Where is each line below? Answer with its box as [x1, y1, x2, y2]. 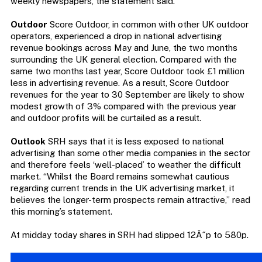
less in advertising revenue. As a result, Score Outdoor [10, 78, 229, 88]
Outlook [10, 136, 46, 147]
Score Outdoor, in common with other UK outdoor [47, 19, 249, 30]
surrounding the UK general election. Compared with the [10, 54, 237, 65]
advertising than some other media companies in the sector [10, 148, 250, 158]
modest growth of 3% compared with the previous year [10, 101, 236, 112]
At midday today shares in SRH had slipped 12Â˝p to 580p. [10, 230, 249, 240]
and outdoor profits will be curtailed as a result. [10, 113, 201, 123]
